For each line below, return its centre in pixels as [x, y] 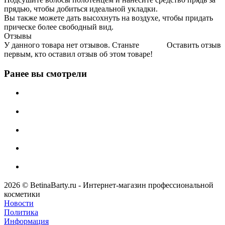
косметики [22, 194]
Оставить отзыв [194, 45]
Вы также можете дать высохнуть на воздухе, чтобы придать [108, 18]
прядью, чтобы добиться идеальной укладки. [81, 9]
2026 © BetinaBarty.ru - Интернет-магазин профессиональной [109, 185]
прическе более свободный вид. [59, 27]
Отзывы [18, 36]
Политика [21, 212]
